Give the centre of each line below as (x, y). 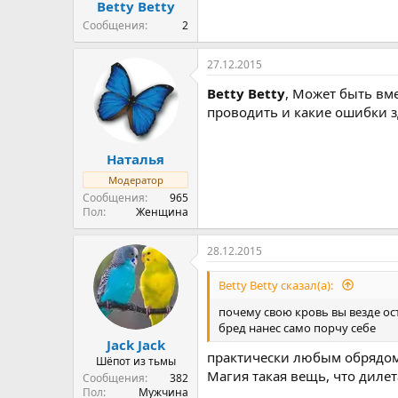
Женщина (162, 211)
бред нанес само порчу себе (297, 327)
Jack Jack (135, 345)
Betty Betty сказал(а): (277, 285)
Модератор (135, 179)
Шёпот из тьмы (135, 361)
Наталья (135, 159)
